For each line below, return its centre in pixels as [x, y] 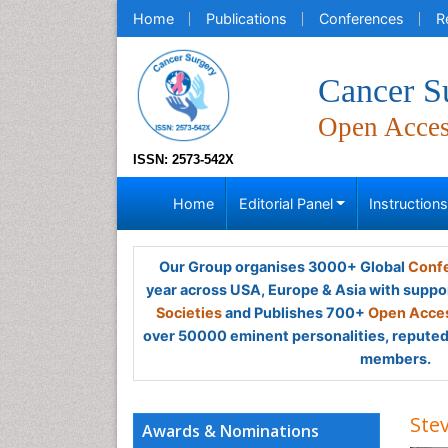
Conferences [361, 18]
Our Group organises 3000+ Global [283, 266]
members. [395, 358]
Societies [189, 312]
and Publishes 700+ [295, 312]
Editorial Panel [285, 203]
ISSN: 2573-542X [183, 159]
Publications [246, 18]
